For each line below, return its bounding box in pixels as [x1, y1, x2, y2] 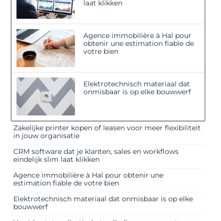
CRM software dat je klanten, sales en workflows [13, 147, 179, 156]
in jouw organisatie [13, 131, 80, 141]
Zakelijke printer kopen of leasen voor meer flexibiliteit [13, 123, 201, 133]
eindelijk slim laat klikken [13, 155, 100, 164]
